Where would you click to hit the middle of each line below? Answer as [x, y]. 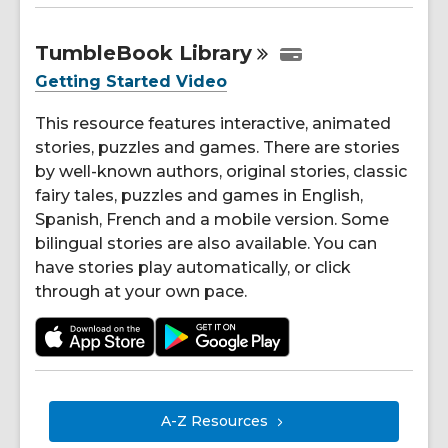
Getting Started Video [131, 81]
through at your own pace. [141, 291]
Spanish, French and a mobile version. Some [212, 219]
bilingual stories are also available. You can [206, 243]
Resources [229, 421]
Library [215, 52]
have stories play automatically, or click [193, 267]
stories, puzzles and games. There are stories [217, 147]
